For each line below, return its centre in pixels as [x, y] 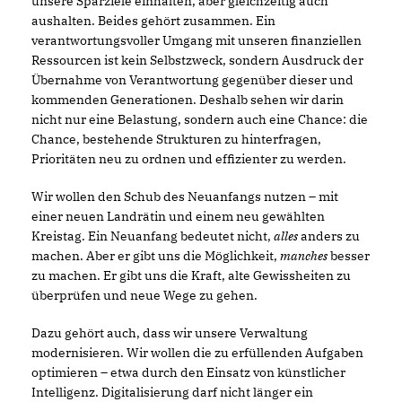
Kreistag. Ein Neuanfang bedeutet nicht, [153, 236]
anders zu [329, 236]
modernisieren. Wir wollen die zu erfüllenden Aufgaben [197, 352]
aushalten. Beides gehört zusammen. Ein [153, 20]
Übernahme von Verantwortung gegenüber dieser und [192, 79]
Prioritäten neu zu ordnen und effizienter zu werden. [189, 158]
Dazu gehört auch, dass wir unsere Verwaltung [170, 332]
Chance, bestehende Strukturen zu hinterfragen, [176, 139]
